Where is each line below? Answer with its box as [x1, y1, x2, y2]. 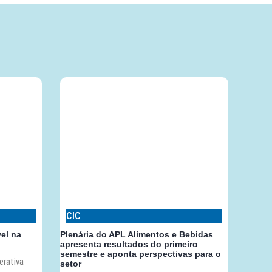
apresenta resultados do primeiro [59, 239, 198, 250]
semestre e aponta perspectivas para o [59, 249, 221, 259]
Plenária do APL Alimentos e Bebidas [59, 229, 213, 240]
